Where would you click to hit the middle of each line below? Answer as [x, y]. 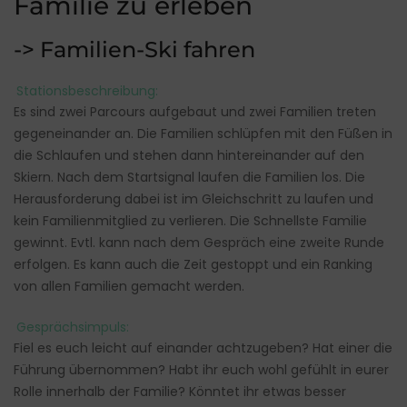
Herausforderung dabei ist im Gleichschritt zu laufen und [194, 199]
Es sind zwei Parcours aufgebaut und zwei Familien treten [195, 112]
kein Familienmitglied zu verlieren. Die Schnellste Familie [190, 221]
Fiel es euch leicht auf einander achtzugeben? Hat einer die [203, 348]
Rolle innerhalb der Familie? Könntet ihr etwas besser [180, 392]
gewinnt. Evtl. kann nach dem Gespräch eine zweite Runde [199, 243]
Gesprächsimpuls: [72, 327]
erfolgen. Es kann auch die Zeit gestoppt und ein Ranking [193, 265]
